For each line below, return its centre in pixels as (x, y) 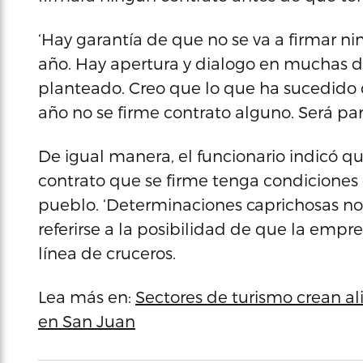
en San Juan (87, 321)
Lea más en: (87, 297)
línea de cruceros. (107, 253)
